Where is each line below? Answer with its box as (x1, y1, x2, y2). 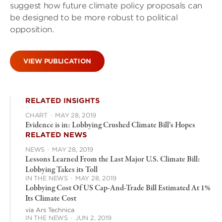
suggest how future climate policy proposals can (10, 1, 202, 10)
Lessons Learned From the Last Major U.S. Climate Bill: (25, 154, 200, 166)
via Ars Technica (25, 206, 74, 214)
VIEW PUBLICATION (23, 57, 92, 65)
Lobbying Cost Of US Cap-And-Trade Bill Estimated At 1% (25, 183, 211, 194)
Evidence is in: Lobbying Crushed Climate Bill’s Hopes (25, 120, 195, 131)
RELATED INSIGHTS (25, 97, 100, 105)
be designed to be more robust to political (10, 13, 178, 22)
